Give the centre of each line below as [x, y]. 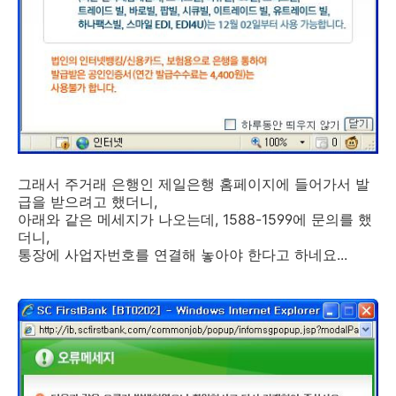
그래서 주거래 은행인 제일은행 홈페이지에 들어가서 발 [194, 184]
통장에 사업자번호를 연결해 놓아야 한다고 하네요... [183, 255]
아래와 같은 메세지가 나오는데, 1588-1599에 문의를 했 [195, 220]
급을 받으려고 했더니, [88, 202]
